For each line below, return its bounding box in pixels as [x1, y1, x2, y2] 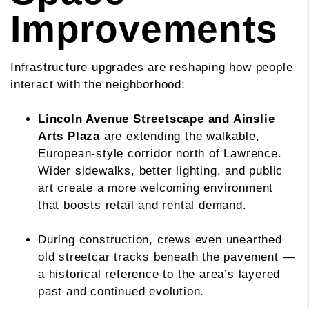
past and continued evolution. [38, 285, 205, 299]
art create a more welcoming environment [38, 181, 274, 195]
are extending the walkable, [100, 130, 260, 143]
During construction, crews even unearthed [38, 233, 282, 247]
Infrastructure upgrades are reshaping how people [10, 61, 293, 74]
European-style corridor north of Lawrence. [38, 147, 282, 161]
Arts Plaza [38, 130, 101, 143]
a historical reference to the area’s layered [38, 268, 281, 281]
